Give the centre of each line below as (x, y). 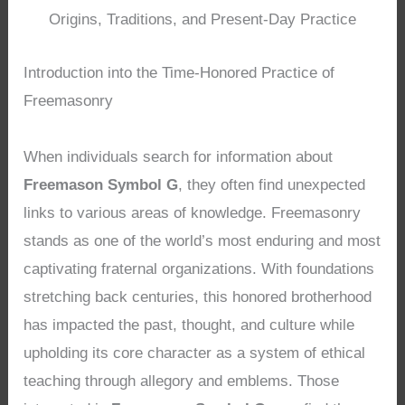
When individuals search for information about (179, 156)
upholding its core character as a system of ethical (195, 353)
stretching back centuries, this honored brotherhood (198, 297)
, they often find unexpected (272, 184)
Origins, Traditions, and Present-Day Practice (202, 20)
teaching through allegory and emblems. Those (182, 381)
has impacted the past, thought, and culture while (189, 325)
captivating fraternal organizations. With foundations (199, 268)
